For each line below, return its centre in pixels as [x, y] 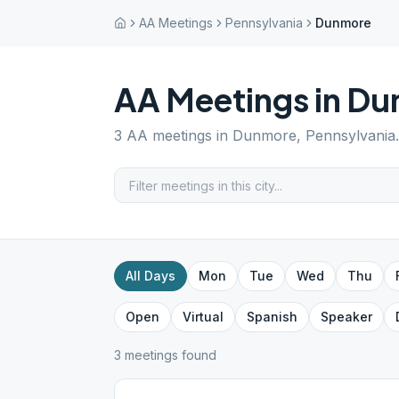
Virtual [203, 317]
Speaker [346, 317]
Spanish [272, 317]
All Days [151, 276]
